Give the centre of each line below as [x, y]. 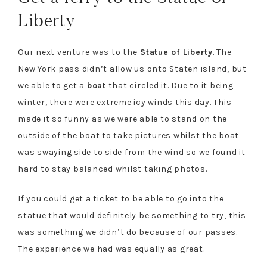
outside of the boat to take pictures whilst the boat [128, 135]
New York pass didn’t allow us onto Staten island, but [132, 69]
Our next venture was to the [78, 52]
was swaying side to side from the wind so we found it [132, 152]
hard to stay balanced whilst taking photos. [113, 169]
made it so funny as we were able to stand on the [122, 119]
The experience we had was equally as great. [111, 249]
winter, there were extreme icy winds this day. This [125, 102]
